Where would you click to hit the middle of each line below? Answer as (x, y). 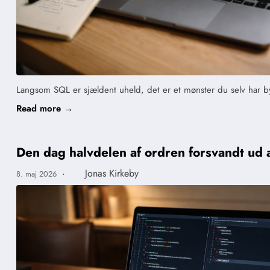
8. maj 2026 (38, 174)
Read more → (45, 109)
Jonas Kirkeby (111, 174)
